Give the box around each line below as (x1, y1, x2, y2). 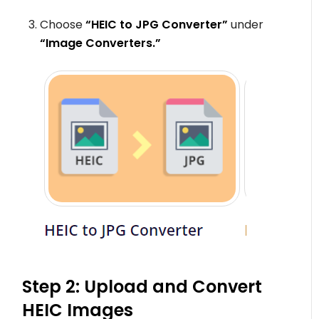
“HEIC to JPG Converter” (83, 16, 229, 33)
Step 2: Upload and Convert (22, 274, 263, 298)
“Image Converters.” (40, 34, 162, 51)
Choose (40, 16, 83, 33)
